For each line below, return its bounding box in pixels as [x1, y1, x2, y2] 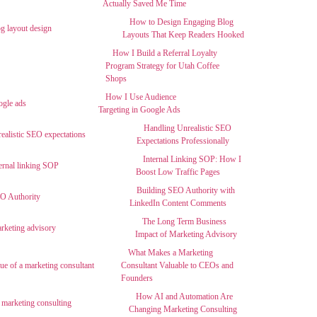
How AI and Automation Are [135, 292, 233, 301]
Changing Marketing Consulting [128, 304, 237, 314]
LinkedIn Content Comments [129, 198, 226, 208]
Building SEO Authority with [136, 185, 235, 195]
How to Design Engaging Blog [129, 17, 234, 27]
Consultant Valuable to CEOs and [120, 260, 234, 270]
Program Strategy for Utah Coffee [105, 61, 220, 71]
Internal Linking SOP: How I [143, 154, 242, 164]
